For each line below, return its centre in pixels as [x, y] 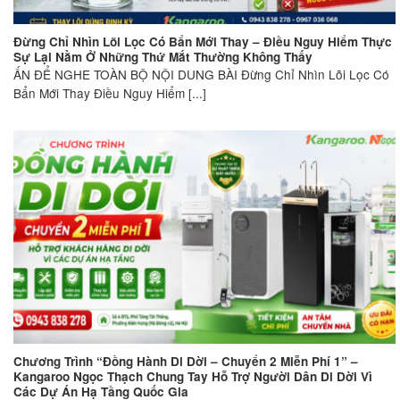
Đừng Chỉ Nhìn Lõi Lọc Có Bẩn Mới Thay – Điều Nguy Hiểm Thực [203, 41]
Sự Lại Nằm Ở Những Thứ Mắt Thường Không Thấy [163, 56]
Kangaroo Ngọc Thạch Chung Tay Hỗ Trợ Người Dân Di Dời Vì [193, 377]
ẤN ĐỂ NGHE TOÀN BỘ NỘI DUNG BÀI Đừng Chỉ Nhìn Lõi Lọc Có [201, 75]
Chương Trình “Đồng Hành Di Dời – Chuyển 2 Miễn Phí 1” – [186, 362]
